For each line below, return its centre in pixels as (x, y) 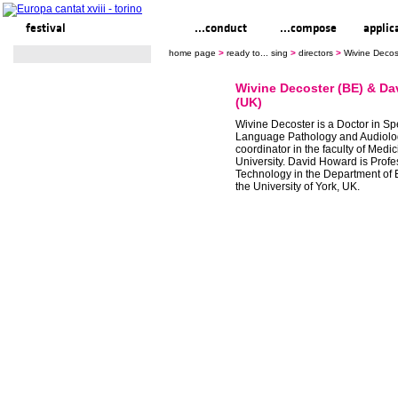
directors (316, 53)
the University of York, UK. (298, 187)
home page (192, 53)
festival (46, 28)
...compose (308, 28)
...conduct (220, 28)
